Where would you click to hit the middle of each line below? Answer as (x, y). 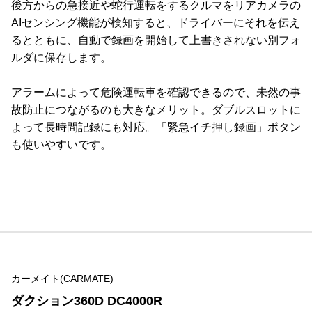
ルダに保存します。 (61, 57)
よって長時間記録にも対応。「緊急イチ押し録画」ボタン (156, 127)
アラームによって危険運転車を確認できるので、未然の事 (156, 92)
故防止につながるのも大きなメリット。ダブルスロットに (156, 109)
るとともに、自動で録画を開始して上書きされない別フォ (156, 40)
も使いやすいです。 (61, 144)
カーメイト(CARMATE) (62, 278)
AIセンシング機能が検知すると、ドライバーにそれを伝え (156, 22)
